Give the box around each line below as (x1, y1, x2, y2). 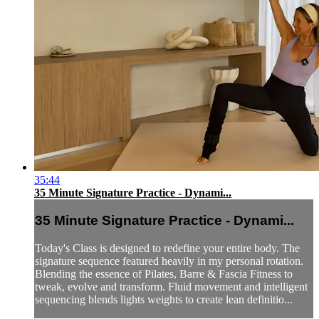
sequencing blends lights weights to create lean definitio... (35, 293, 293, 306)
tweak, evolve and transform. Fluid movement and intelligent (35, 281, 308, 293)
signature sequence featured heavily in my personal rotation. (35, 255, 303, 268)
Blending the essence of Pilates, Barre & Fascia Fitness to (35, 268, 293, 281)
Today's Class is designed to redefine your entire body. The (35, 242, 300, 255)
